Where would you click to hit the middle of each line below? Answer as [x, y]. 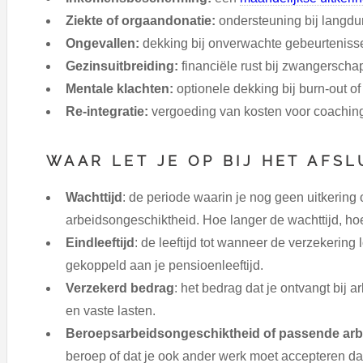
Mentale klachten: [120, 88]
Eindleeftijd [100, 243]
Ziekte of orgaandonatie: [141, 20]
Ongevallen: [102, 43]
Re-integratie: [107, 111]
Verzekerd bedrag [120, 288]
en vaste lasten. [111, 311]
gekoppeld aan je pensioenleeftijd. [164, 266]
